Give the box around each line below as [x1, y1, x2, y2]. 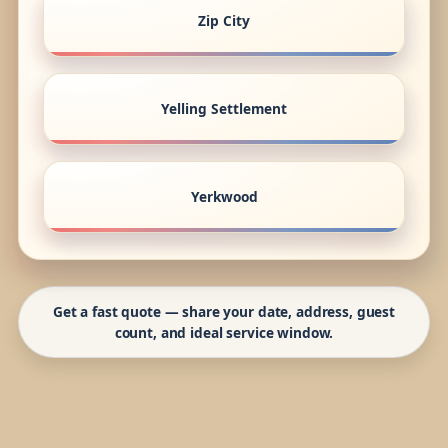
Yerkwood [190, 187, 258, 207]
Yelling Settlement [161, 99, 287, 119]
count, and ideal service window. [114, 323, 334, 343]
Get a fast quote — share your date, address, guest [52, 302, 396, 322]
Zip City [198, 11, 250, 31]
